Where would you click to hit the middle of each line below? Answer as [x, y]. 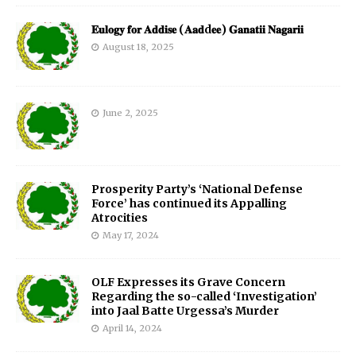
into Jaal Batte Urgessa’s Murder [185, 311]
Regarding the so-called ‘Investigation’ [204, 297]
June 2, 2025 [130, 112]
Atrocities [120, 218]
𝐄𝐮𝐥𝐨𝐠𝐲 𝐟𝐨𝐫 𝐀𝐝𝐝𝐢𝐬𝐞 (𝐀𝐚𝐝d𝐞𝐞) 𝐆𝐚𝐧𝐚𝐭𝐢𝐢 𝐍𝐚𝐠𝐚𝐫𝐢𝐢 [197, 30]
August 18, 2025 [138, 47]
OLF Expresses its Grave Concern [188, 282]
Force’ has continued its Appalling [189, 204]
